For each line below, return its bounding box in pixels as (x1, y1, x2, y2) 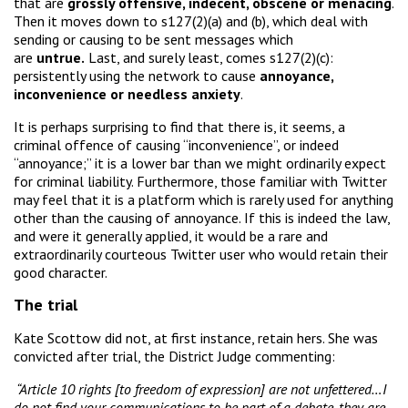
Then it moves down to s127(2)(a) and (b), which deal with (14, 11, 368, 30)
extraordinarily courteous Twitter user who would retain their (14, 244, 388, 263)
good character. (14, 262, 107, 281)
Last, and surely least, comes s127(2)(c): (85, 47, 333, 66)
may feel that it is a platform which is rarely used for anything (14, 189, 393, 209)
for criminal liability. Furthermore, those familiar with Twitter (14, 171, 387, 190)
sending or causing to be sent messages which (14, 29, 293, 48)
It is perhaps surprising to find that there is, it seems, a (14, 117, 345, 136)
